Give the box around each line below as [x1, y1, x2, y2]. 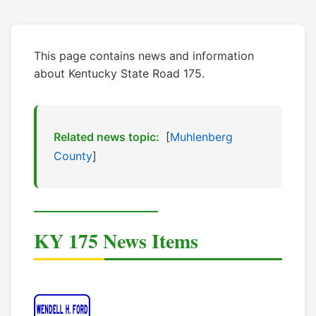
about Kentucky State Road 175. [34, 66, 205, 81]
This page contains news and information [34, 49, 254, 63]
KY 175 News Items [34, 226, 198, 256]
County [54, 149, 92, 164]
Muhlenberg [170, 130, 233, 145]
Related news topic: [54, 130, 159, 145]
